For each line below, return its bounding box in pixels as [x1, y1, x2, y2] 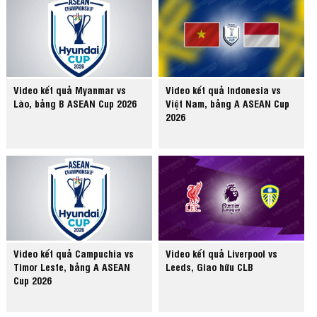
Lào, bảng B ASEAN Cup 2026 [13, 96, 137, 110]
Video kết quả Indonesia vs [166, 83, 282, 97]
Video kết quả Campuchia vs [13, 246, 134, 260]
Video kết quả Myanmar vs [13, 83, 127, 97]
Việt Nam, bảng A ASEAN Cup [166, 96, 290, 110]
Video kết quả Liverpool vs [166, 246, 278, 260]
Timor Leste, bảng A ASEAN [13, 260, 131, 274]
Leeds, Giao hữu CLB [166, 260, 254, 274]
